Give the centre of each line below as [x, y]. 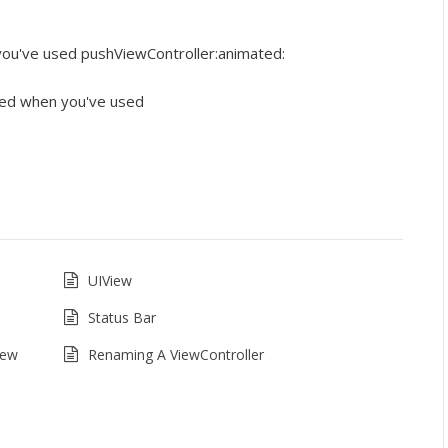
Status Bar [121, 318]
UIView [109, 281]
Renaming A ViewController [175, 355]
